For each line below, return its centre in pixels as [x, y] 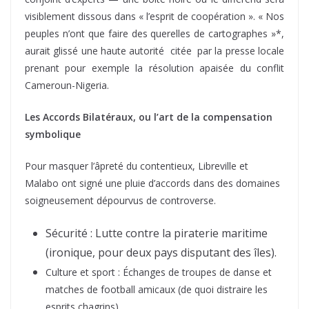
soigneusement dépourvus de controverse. [120, 200]
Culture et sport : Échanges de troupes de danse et [159, 272]
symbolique [54, 134]
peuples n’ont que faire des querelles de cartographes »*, [154, 33]
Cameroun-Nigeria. [67, 85]
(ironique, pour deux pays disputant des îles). [161, 252]
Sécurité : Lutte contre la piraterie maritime [157, 233]
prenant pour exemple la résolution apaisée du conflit [154, 68]
